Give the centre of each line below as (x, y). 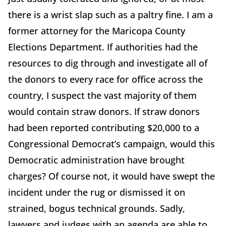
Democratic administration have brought (96, 160)
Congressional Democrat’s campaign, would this (111, 144)
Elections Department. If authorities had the (103, 47)
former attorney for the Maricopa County (97, 31)
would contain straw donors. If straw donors (104, 112)
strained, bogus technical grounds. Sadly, (97, 209)
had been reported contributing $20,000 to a (104, 128)
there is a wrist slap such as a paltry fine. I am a (110, 15)
